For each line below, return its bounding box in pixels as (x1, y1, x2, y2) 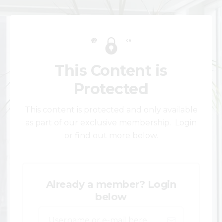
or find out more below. (64, 131, 158, 140)
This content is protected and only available (24, 105, 198, 114)
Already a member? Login (46, 178, 176, 190)
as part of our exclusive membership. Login (25, 118, 197, 127)
